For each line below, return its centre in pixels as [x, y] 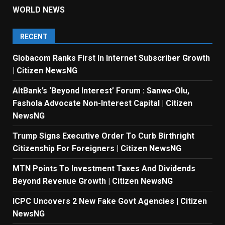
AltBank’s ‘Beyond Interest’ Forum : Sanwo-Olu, [101, 90]
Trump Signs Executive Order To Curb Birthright [103, 136]
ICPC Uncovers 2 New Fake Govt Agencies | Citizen [110, 201]
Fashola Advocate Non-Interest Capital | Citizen [102, 103]
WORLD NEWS [39, 10]
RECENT [34, 36]
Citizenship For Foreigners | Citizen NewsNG [97, 148]
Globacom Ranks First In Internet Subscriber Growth [111, 58]
